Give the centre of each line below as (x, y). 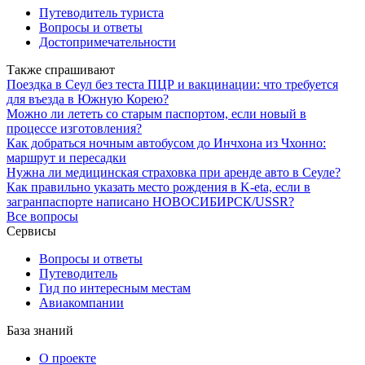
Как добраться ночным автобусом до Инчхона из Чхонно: (166, 143)
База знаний (40, 330)
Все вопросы (42, 216)
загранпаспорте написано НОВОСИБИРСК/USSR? (150, 201)
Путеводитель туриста (101, 12)
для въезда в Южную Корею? (88, 99)
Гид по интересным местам (115, 288)
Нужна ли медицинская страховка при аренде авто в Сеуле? (174, 172)
